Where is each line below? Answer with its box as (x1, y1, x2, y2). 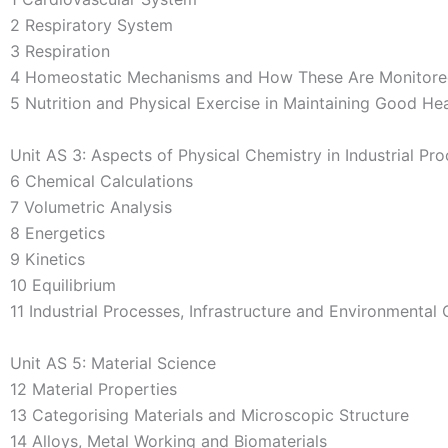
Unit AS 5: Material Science (10, 353, 216, 374)
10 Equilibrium (10, 275, 116, 296)
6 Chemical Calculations (10, 171, 193, 192)
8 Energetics (10, 223, 105, 244)
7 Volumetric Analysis (10, 197, 172, 218)
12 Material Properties (10, 379, 177, 400)
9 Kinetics (10, 249, 85, 270)
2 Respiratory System (10, 15, 173, 36)
